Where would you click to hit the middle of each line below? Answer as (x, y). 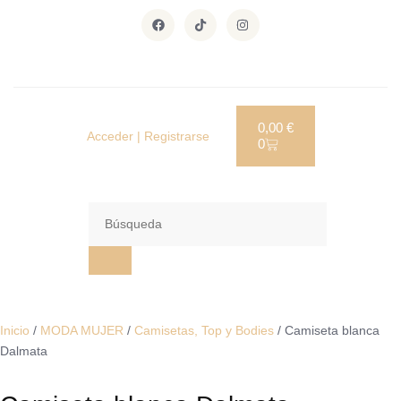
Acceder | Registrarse (148, 136)
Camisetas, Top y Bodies (204, 331)
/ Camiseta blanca (327, 331)
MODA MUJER (82, 331)
